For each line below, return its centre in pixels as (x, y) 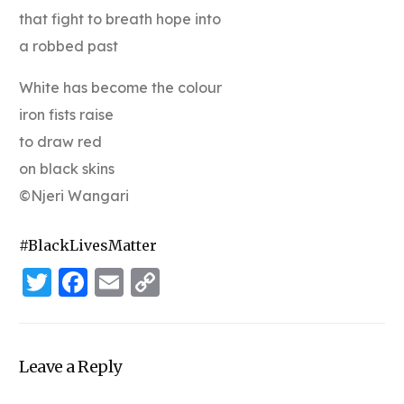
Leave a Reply (70, 366)
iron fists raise (67, 114)
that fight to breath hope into (120, 18)
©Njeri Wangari (74, 195)
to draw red (61, 141)
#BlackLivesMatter (88, 245)
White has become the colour (121, 87)
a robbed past (69, 46)
